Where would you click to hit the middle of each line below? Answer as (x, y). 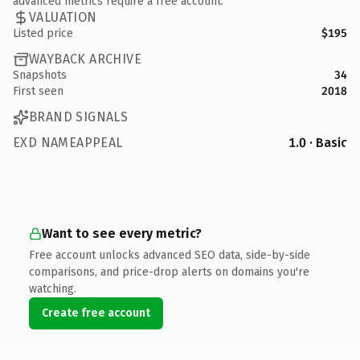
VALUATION (63, 17)
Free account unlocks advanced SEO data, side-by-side (170, 255)
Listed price (43, 33)
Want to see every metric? (122, 233)
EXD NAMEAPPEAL (68, 142)
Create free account (96, 313)
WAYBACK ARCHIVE (85, 59)
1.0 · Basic (318, 142)
